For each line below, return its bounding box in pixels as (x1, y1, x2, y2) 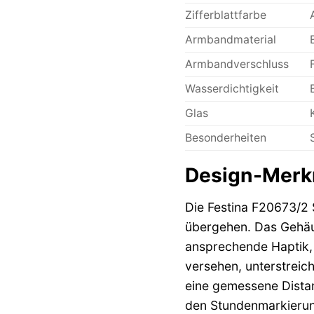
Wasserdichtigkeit (184, 81, 279, 95)
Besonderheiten (184, 130, 266, 144)
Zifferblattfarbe (184, 8, 266, 22)
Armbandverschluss (184, 57, 289, 71)
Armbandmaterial (184, 32, 276, 46)
